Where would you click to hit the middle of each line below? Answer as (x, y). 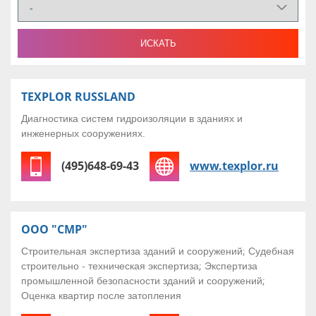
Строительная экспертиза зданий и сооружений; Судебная (158, 250)
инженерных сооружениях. (83, 133)
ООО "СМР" (54, 229)
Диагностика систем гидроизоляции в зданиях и (132, 118)
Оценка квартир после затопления (101, 295)
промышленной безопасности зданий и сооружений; (143, 280)
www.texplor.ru (234, 166)
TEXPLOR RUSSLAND (78, 96)
